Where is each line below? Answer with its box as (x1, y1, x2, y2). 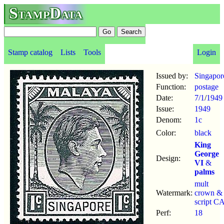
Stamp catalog (8, 48, 52, 56)
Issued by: (156, 71, 188, 80)
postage (194, 82, 218, 91)
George (194, 149, 219, 158)
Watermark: (156, 188, 192, 197)
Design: (156, 154, 180, 162)
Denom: (156, 115, 181, 124)
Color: (156, 128, 176, 137)
